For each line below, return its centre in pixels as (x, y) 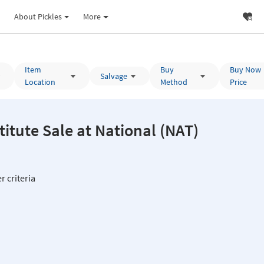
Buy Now (245, 70)
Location (40, 82)
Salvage (113, 76)
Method (174, 82)
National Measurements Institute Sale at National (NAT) (138, 130)
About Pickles (38, 16)
